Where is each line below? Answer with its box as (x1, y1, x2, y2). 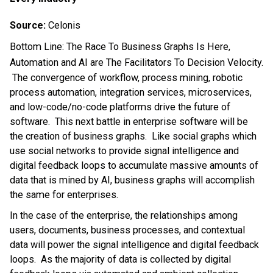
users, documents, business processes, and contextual (10, 224, 245, 236)
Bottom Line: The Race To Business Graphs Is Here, (10, 40, 230, 52)
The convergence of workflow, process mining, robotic (10, 71, 243, 83)
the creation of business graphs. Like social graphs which (10, 130, 257, 142)
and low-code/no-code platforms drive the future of (10, 101, 230, 113)
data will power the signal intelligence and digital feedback (10, 238, 259, 250)
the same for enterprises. (10, 188, 121, 200)
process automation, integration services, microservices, (10, 86, 252, 98)
